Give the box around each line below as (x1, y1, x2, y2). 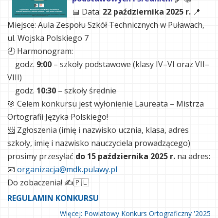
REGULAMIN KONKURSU (7, 193, 99, 203)
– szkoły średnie (56, 85, 116, 96)
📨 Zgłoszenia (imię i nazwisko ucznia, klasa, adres (7, 125, 189, 135)
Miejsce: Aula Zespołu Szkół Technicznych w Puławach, (7, 19, 204, 30)
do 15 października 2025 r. (75, 151, 175, 162)
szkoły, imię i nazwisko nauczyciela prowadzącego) (7, 138, 190, 148)
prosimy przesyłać (7, 151, 75, 162)
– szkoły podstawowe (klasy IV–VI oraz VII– (52, 59, 209, 70)
